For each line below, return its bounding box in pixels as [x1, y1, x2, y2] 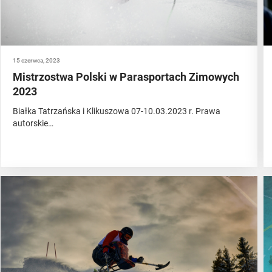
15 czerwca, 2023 [12, 57, 60, 64]
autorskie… [12, 118, 53, 128]
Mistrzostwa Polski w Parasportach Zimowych [12, 70, 239, 83]
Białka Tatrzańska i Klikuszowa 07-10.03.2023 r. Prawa [12, 106, 220, 116]
